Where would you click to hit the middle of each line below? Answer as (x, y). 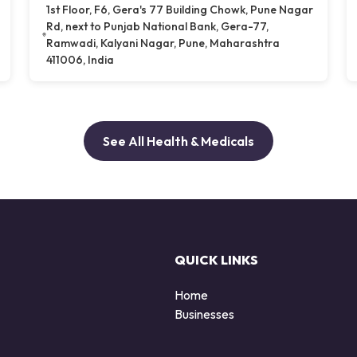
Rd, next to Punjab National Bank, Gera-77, (158, 26)
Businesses (204, 314)
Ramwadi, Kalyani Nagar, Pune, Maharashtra (163, 43)
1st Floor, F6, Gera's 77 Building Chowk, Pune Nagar (180, 9)
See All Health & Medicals (178, 141)
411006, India (80, 59)
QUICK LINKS (216, 259)
